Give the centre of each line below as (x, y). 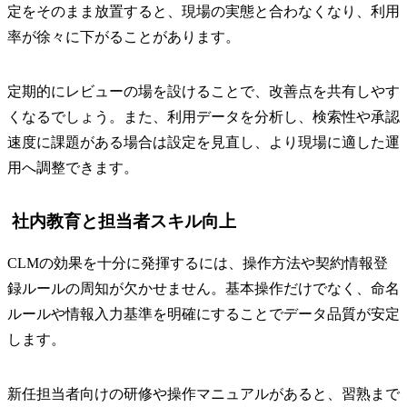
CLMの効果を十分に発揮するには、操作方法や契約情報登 (198, 263)
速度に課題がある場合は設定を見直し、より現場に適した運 (203, 142)
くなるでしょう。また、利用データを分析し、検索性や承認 (203, 116)
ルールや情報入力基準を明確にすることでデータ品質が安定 (203, 313)
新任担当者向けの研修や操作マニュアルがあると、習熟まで (203, 393)
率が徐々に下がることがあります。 (124, 36)
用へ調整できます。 (73, 167)
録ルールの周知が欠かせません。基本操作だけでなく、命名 (203, 288)
